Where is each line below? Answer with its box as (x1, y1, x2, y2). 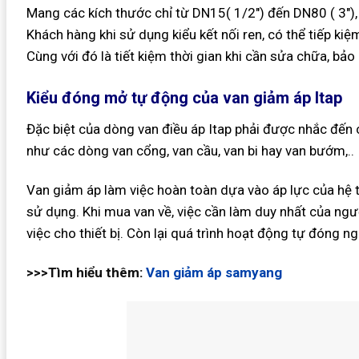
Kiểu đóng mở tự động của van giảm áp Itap (26, 88, 342, 108)
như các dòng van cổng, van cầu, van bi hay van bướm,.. (26, 143, 354, 159)
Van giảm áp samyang (145, 264, 282, 281)
